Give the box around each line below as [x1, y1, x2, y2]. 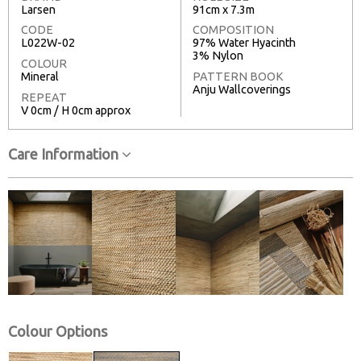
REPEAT [21, 90, 67, 104]
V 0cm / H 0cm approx [21, 103, 131, 117]
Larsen [21, 2, 56, 16]
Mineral [21, 70, 59, 84]
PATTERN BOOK [193, 70, 284, 84]
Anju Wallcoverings [193, 83, 291, 97]
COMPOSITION [193, 23, 274, 37]
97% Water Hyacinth [193, 36, 296, 50]
